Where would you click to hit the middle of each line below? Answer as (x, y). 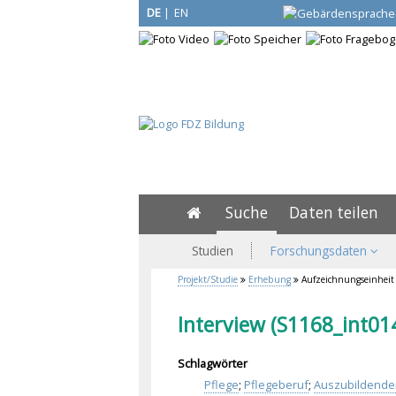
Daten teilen (334, 213)
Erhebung (269, 279)
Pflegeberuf (276, 385)
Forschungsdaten (320, 251)
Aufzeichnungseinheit (346, 279)
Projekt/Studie (207, 279)
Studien (213, 251)
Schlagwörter (212, 364)
